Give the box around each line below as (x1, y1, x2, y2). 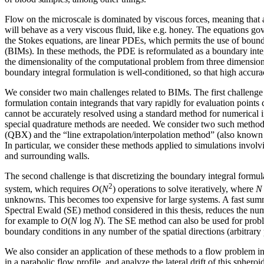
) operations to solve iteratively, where (113, 184, 256, 194)
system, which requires (5, 184, 92, 194)
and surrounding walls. (5, 150, 90, 161)
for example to (5, 216, 61, 226)
